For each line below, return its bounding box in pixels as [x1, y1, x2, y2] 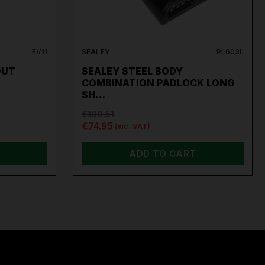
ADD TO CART [129, 147, 196, 159]
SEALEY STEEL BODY [81, 64, 183, 77]
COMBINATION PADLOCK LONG [81, 76, 234, 89]
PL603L [216, 47, 244, 56]
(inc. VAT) [115, 122, 150, 131]
